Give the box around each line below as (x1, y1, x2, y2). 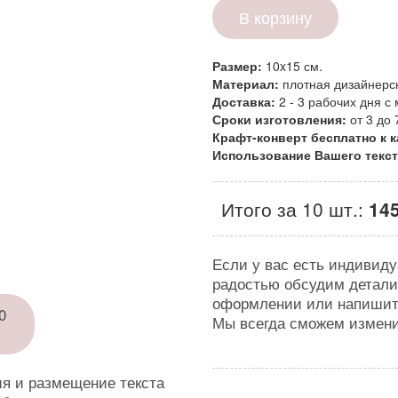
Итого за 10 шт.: (221, 195, 369, 222)
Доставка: (212, 92, 279, 110)
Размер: (212, 57, 266, 75)
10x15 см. (266, 57, 322, 75)
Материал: (212, 75, 283, 92)
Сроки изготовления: (212, 110, 346, 128)
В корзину (239, 5, 312, 28)
